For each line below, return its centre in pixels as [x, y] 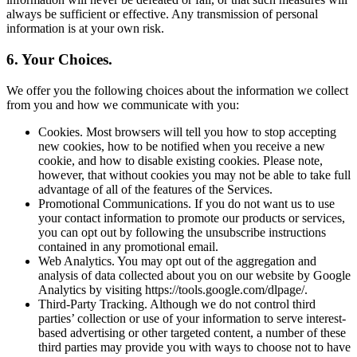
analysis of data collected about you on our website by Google [194, 275]
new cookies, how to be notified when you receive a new [182, 146]
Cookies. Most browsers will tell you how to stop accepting [187, 131]
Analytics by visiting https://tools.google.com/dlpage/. [173, 289]
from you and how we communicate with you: [123, 104]
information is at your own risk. [85, 29]
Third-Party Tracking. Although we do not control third [177, 304]
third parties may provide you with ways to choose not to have [194, 347]
